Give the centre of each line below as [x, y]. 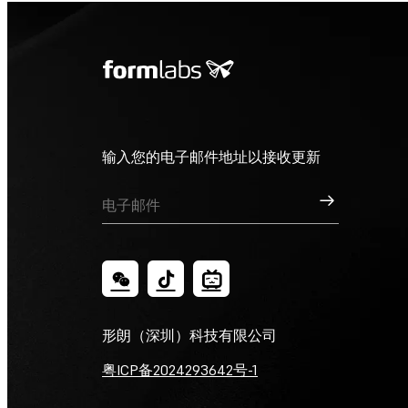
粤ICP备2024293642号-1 [180, 370]
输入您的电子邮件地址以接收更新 [211, 157]
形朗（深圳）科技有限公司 [189, 336]
